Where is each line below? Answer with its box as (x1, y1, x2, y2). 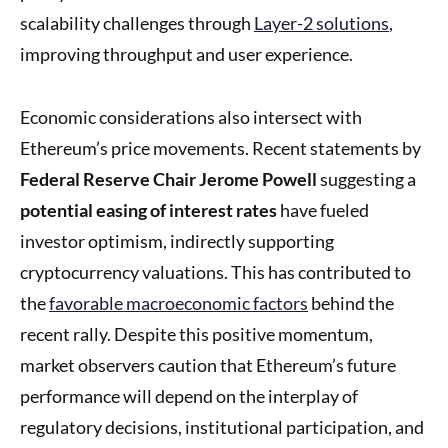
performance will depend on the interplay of (20, 384, 358, 407)
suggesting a (317, 167, 416, 190)
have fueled (277, 198, 369, 221)
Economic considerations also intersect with (20, 105, 362, 128)
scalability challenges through (20, 11, 254, 34)
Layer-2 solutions (254, 11, 389, 34)
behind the (308, 291, 394, 314)
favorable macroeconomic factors (49, 291, 308, 314)
